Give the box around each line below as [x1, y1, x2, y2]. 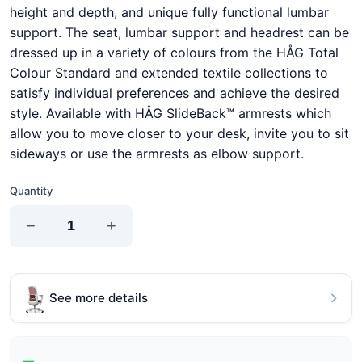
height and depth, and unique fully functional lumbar [10, 3, 329, 20]
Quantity [10, 183, 53, 197]
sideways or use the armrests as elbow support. [10, 145, 304, 162]
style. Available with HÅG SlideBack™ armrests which [10, 104, 331, 121]
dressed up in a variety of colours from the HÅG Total [10, 44, 339, 61]
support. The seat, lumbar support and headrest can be [10, 23, 349, 40]
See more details [49, 289, 148, 305]
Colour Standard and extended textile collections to [10, 64, 328, 81]
